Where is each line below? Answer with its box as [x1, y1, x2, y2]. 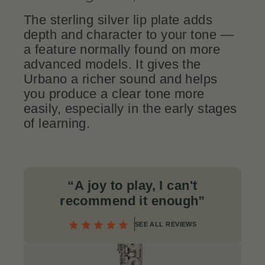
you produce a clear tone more [24, 86, 205, 102]
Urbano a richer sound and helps [24, 72, 218, 87]
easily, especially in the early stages [24, 101, 237, 117]
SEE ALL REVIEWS [134, 221, 197, 228]
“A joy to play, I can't [67, 178, 198, 193]
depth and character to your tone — [24, 27, 234, 43]
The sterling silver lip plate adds [24, 12, 212, 28]
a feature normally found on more [24, 42, 221, 57]
